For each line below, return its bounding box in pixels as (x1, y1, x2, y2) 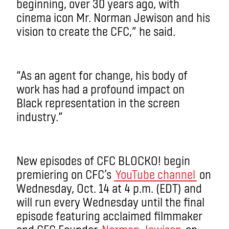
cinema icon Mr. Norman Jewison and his (16, 10, 210, 25)
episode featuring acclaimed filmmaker (16, 208, 202, 223)
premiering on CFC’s (16, 167, 114, 181)
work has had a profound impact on (16, 81, 185, 96)
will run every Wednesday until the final (16, 194, 204, 209)
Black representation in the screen (16, 95, 180, 110)
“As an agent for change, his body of (16, 67, 188, 82)
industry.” (16, 109, 63, 124)
